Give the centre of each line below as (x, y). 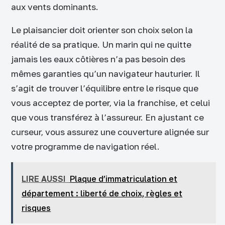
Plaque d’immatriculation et (124, 179)
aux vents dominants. (55, 7)
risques (36, 208)
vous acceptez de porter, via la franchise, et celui (110, 103)
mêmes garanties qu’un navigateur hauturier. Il (105, 74)
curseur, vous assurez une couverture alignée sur (110, 132)
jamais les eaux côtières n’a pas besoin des (98, 59)
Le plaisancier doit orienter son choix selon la (102, 30)
